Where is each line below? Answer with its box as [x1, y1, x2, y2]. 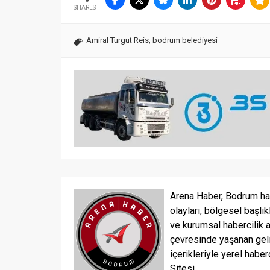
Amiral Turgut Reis [86, 35, 149, 45]
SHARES [74, 4, 96, 11]
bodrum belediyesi [152, 35, 218, 45]
